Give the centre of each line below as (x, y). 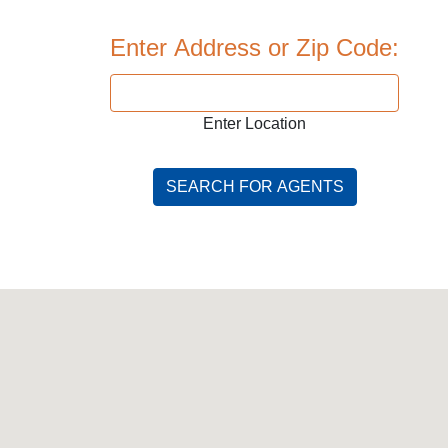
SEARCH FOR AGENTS (254, 186)
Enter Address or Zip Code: (254, 47)
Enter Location (254, 123)
